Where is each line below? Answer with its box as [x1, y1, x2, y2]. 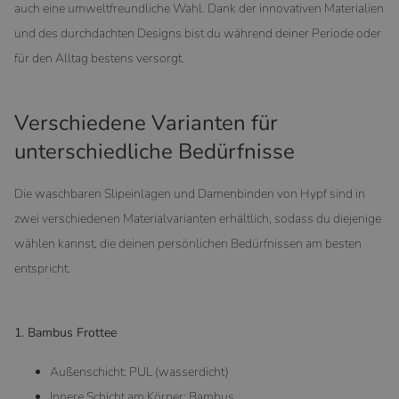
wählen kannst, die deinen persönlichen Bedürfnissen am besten [14, 234, 362, 252]
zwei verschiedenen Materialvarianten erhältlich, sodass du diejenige [14, 209, 381, 227]
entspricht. [14, 259, 70, 277]
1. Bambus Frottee [14, 323, 117, 341]
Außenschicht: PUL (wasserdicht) [50, 362, 229, 380]
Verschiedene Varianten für [14, 108, 278, 137]
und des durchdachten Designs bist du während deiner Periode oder [14, 24, 381, 42]
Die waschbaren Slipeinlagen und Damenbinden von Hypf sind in [14, 184, 365, 202]
